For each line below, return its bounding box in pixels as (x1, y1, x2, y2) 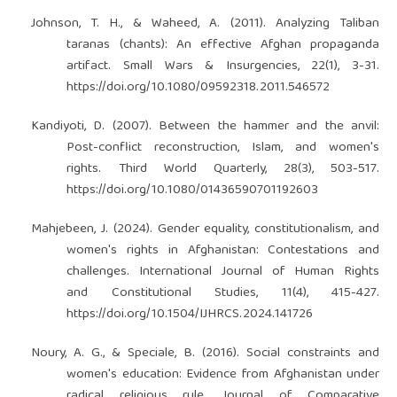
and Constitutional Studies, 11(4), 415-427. (66, 281, 380, 305)
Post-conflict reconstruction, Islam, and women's (66, 136, 380, 160)
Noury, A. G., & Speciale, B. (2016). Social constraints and (30, 341, 380, 365)
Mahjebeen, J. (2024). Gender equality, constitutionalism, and (30, 217, 380, 241)
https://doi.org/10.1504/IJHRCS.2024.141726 (66, 302, 314, 326)
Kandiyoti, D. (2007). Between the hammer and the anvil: (30, 114, 380, 138)
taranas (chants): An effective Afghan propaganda (66, 33, 380, 57)
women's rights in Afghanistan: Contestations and (66, 238, 380, 262)
